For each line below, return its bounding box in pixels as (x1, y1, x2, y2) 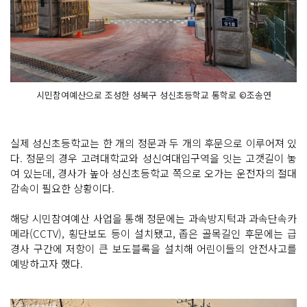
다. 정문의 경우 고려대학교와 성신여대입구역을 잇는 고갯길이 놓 (10, 151, 297, 166)
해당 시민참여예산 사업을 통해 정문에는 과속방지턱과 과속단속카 (10, 211, 297, 226)
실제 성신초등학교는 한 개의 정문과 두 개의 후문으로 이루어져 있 (10, 136, 297, 151)
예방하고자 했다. (10, 256, 83, 271)
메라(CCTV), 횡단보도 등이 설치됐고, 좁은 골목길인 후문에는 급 (10, 226, 297, 241)
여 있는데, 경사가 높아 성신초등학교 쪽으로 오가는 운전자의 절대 (10, 166, 297, 181)
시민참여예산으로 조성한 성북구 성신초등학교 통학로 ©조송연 (36, 88, 271, 102)
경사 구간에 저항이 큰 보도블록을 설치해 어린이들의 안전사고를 (10, 241, 297, 256)
